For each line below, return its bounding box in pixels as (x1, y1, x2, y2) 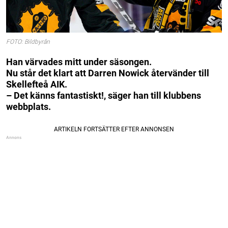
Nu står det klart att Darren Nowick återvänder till (6, 67, 209, 78)
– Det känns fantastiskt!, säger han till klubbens (6, 90, 201, 101)
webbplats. (6, 101, 51, 112)
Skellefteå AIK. (6, 78, 67, 90)
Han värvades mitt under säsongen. (6, 56, 152, 67)
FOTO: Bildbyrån (6, 38, 50, 46)
